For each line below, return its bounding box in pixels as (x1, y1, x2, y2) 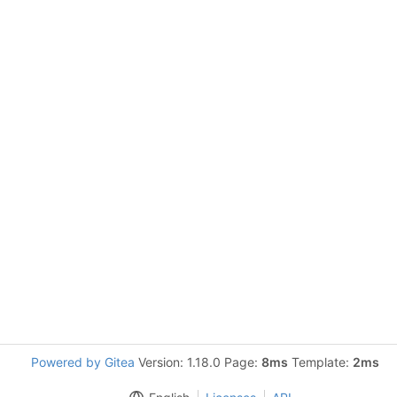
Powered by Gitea (30, 354, 135, 370)
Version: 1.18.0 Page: (134, 354, 261, 370)
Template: (287, 354, 353, 370)
